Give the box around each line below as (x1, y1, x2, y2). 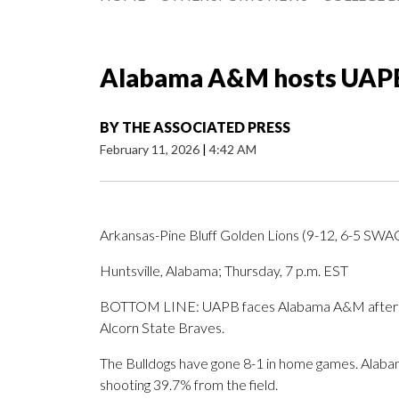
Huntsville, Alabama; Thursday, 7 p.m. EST (100, 262, 348, 280)
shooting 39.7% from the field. (100, 376, 278, 394)
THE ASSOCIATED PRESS (122, 118, 290, 136)
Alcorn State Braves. (100, 319, 224, 337)
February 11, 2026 (100, 142, 202, 158)
